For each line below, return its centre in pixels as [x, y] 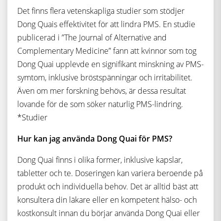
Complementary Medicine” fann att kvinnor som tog [107, 51]
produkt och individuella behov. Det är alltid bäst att [108, 186]
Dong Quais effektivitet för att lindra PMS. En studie [106, 24]
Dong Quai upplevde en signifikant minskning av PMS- [110, 64]
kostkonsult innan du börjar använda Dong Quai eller [109, 213]
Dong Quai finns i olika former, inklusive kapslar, [100, 160]
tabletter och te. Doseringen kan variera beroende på [110, 173]
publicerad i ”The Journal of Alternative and [92, 37]
